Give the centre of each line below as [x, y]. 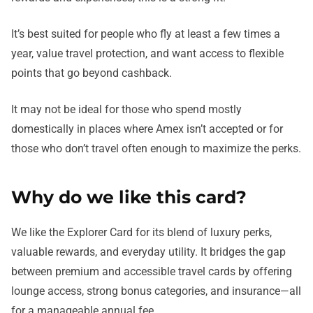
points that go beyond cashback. [92, 73]
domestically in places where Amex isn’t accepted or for [147, 129]
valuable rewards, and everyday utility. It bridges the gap [148, 252]
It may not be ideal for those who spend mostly [126, 109]
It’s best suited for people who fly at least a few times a [146, 34]
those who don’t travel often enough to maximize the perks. [156, 148]
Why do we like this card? [129, 197]
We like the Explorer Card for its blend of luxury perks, [141, 232]
